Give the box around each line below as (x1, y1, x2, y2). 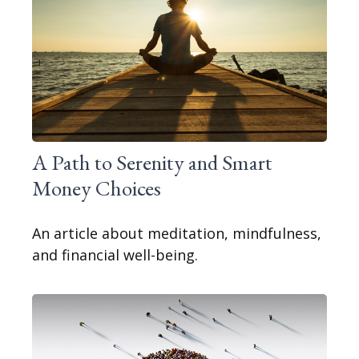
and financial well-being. (32, 245, 198, 265)
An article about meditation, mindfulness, (32, 224, 321, 244)
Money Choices (32, 174, 161, 203)
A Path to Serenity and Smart (32, 148, 272, 177)
